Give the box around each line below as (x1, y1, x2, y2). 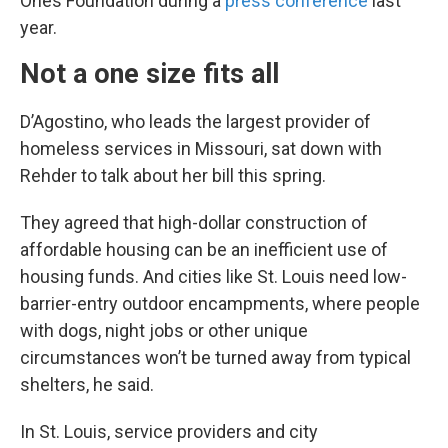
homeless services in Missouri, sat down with (20, 137, 382, 159)
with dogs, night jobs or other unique (20, 319, 308, 341)
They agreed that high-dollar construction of (20, 211, 368, 233)
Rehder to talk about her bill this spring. (20, 164, 326, 186)
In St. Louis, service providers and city (20, 420, 318, 442)
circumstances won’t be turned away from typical (20, 346, 411, 368)
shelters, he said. (20, 373, 154, 395)
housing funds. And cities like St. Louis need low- (20, 265, 407, 287)
